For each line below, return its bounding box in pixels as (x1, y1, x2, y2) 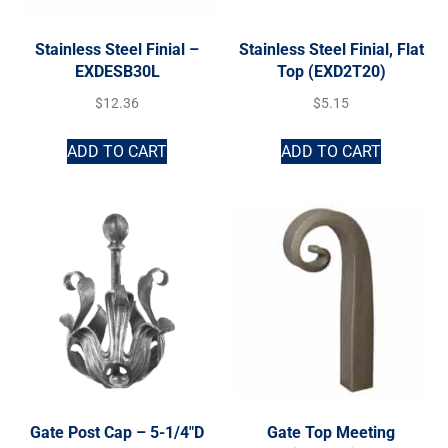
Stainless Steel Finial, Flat (238, 39, 424, 59)
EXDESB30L (74, 61, 160, 81)
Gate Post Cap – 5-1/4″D (30, 422, 204, 442)
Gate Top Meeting (267, 422, 395, 442)
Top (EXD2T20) (276, 61, 386, 81)
